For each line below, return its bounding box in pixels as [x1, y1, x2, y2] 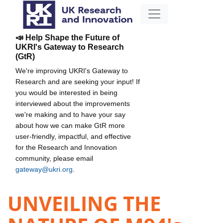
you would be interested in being [15, 88, 117, 97]
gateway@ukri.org [15, 165, 73, 173]
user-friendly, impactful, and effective [15, 132, 131, 140]
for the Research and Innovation [15, 143, 117, 151]
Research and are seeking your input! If [15, 77, 140, 86]
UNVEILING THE [7, 190, 161, 218]
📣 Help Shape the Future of [15, 33, 119, 42]
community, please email [15, 154, 93, 162]
